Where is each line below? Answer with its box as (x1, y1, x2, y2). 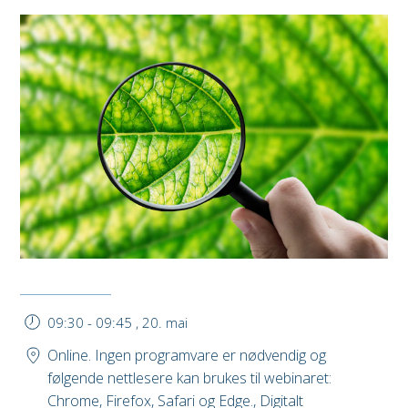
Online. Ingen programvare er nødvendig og (47, 345, 326, 366)
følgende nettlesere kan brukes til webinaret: (47, 368, 331, 389)
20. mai (142, 312, 188, 331)
